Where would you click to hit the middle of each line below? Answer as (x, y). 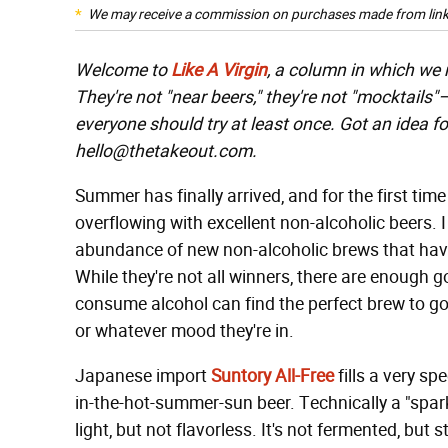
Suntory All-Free (272, 376)
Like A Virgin (219, 70)
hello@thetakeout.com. (166, 151)
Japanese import (143, 376)
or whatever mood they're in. (184, 331)
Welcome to (121, 70)
